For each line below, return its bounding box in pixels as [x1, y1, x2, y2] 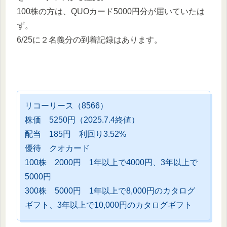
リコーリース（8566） [25, 101, 108, 110]
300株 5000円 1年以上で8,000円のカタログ [25, 186, 195, 195]
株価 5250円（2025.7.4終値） [25, 115, 139, 124]
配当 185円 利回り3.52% [25, 129, 126, 138]
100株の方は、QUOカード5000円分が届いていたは [17, 7, 205, 16]
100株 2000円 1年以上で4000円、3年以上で [25, 158, 198, 167]
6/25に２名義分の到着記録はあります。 [17, 35, 162, 45]
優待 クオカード [25, 143, 90, 153]
